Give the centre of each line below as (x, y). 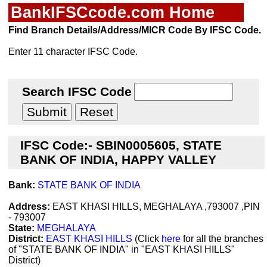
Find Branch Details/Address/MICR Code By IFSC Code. (135, 30)
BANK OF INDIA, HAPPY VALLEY (118, 159)
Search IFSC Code (77, 91)
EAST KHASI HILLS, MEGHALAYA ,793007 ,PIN (155, 207)
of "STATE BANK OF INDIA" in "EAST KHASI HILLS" (122, 249)
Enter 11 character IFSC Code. (73, 52)
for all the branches (222, 239)
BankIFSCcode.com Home (113, 12)
